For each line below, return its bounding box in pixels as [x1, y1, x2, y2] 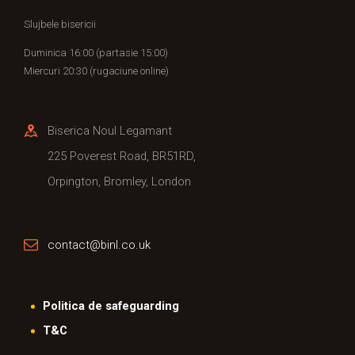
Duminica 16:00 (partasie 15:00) [24, 46, 168, 59]
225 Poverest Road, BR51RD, [47, 148, 196, 163]
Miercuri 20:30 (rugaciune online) [24, 64, 169, 77]
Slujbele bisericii [24, 17, 96, 30]
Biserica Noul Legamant [47, 123, 172, 138]
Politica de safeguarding [43, 299, 180, 314]
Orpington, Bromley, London [47, 174, 191, 189]
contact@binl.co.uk [47, 237, 151, 252]
